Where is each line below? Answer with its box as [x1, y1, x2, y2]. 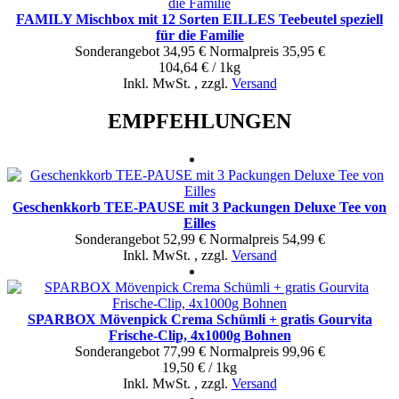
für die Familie [155, 27, 244, 43]
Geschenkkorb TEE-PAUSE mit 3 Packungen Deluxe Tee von [12, 199, 387, 215]
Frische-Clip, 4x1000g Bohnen [108, 327, 291, 343]
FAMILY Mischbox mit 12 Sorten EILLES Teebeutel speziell [16, 11, 383, 27]
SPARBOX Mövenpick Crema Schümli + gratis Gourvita [27, 311, 372, 327]
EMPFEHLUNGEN [108, 109, 291, 133]
